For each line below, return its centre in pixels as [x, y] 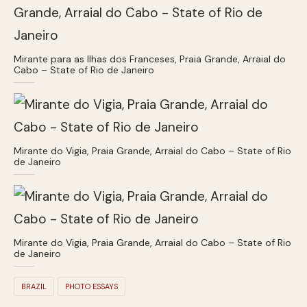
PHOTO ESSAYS [91, 286]
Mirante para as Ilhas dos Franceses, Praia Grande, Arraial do [150, 59]
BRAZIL [34, 286]
